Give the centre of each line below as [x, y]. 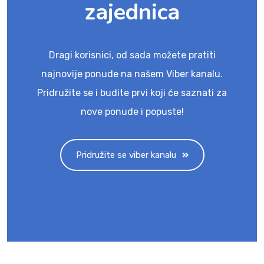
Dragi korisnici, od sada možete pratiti [132, 55]
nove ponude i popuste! [132, 112]
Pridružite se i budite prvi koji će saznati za [132, 93]
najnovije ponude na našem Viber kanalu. [132, 74]
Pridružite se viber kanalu [126, 155]
